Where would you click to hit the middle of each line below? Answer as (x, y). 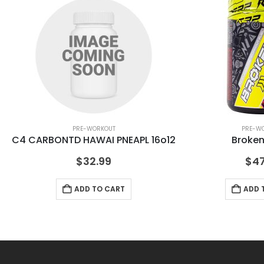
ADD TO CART (100, 189)
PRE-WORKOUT (94, 129)
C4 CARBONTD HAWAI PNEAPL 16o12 (94, 140)
